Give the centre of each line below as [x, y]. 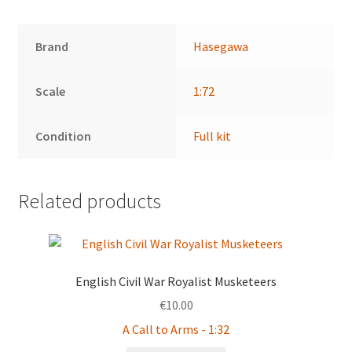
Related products [89, 201]
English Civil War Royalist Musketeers [176, 281]
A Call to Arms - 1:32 [176, 330]
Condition [64, 136]
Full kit [213, 136]
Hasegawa [221, 47]
